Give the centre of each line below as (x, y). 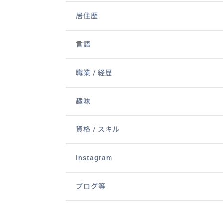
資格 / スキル (98, 130)
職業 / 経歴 (94, 73)
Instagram (94, 158)
